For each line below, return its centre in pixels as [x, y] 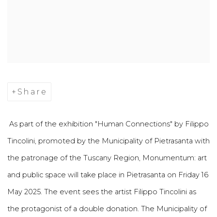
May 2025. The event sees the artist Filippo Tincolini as [102, 192]
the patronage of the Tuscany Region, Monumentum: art [107, 158]
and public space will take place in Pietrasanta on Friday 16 [108, 175]
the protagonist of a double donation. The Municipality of [107, 209]
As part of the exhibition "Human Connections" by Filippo [109, 124]
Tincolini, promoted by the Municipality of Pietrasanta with [108, 141]
